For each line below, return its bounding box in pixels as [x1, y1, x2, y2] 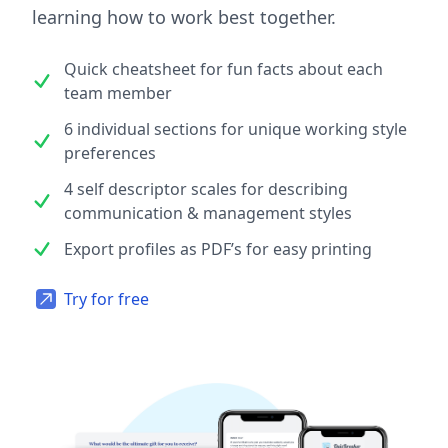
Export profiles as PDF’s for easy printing [64, 237, 372, 260]
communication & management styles [64, 201, 352, 224]
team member [64, 81, 172, 104]
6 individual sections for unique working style [64, 117, 407, 140]
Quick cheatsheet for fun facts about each [64, 57, 383, 80]
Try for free [64, 287, 149, 310]
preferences [64, 141, 156, 164]
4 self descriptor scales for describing [64, 177, 348, 200]
